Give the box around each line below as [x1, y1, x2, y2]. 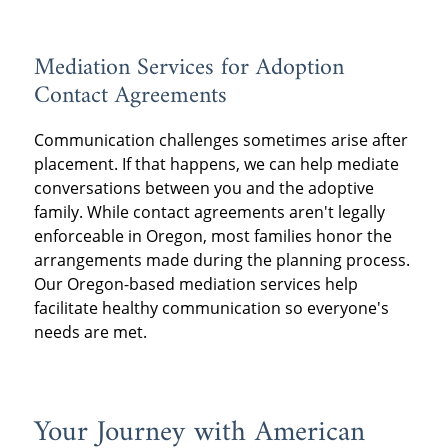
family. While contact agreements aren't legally [33, 201, 385, 224]
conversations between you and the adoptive [33, 177, 374, 200]
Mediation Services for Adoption [33, 47, 344, 90]
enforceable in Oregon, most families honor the [33, 225, 392, 248]
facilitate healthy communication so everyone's [33, 297, 389, 320]
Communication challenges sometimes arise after [33, 129, 408, 152]
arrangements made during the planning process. [33, 249, 410, 272]
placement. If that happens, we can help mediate [33, 153, 399, 176]
